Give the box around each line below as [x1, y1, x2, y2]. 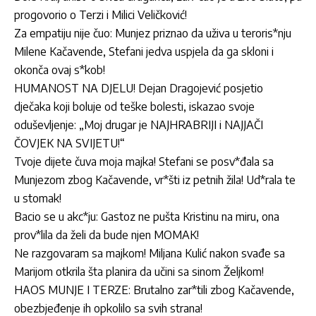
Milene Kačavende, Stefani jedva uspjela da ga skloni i [14, 44, 274, 59]
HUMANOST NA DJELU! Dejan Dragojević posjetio [14, 81, 263, 96]
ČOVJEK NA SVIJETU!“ [14, 136, 125, 151]
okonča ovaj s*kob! [14, 63, 105, 78]
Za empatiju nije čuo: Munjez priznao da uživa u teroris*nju [14, 26, 291, 41]
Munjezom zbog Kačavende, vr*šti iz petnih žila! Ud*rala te [14, 173, 296, 188]
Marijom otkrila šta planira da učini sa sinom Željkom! [14, 265, 264, 279]
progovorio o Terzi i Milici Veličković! [14, 8, 187, 23]
